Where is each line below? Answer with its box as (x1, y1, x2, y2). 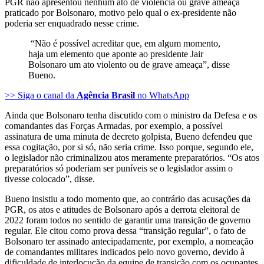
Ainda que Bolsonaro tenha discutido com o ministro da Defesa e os (5, 110, 257, 121)
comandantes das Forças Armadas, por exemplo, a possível (5, 121, 223, 131)
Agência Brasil (77, 90, 137, 101)
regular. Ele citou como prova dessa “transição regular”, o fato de (5, 226, 246, 236)
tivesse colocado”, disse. (5, 174, 97, 184)
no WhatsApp (137, 90, 189, 101)
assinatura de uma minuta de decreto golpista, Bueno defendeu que (5, 131, 252, 142)
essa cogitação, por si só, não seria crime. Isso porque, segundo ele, (5, 142, 253, 153)
